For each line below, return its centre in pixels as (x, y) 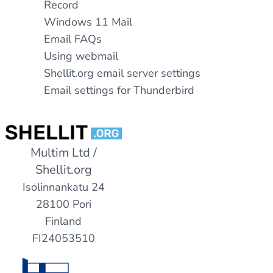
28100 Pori (63, 204)
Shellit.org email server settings (122, 73)
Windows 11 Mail (88, 22)
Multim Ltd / (63, 153)
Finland (63, 222)
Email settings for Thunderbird (119, 90)
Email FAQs (73, 39)
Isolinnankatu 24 (63, 187)
